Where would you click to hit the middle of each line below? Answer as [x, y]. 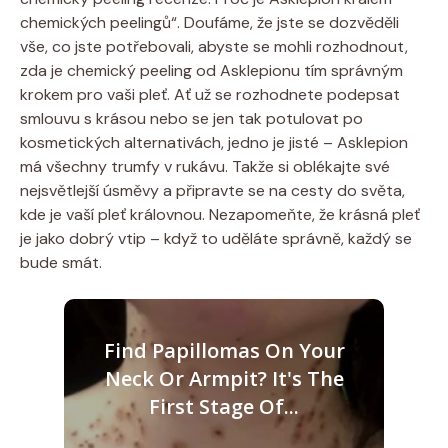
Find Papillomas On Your [224, 350]
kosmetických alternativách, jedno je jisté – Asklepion [214, 142]
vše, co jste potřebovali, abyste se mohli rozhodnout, [214, 46]
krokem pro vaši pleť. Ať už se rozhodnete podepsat [210, 94]
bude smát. [61, 262]
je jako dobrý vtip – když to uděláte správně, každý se [216, 238]
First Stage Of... [224, 406]
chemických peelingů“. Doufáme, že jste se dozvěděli [209, 22]
